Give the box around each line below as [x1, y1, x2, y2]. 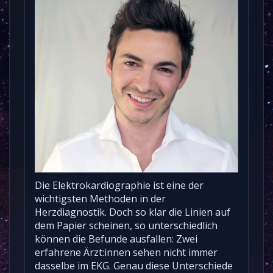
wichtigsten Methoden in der [35, 191, 166, 205]
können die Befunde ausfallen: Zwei [35, 232, 197, 246]
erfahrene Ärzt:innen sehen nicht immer [35, 245, 218, 259]
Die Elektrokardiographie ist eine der [35, 178, 204, 192]
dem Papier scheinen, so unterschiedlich [35, 218, 218, 232]
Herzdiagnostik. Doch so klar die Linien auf [35, 205, 230, 219]
